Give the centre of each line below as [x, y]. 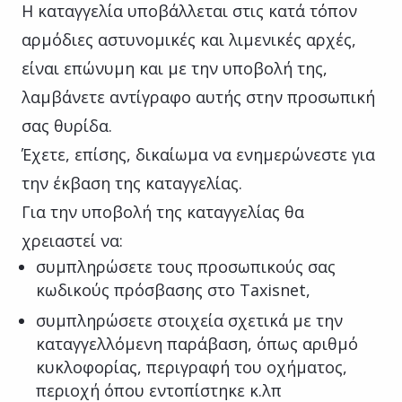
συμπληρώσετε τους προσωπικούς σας [186, 266]
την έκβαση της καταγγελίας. [134, 183]
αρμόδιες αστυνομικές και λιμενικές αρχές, [189, 39]
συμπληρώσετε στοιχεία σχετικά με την [189, 320]
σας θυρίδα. [71, 125]
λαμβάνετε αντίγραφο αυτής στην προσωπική [198, 96]
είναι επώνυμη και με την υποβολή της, [175, 68]
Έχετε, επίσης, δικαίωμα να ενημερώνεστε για [198, 154]
